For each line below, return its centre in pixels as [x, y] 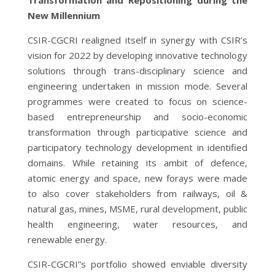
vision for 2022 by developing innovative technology [137, 55]
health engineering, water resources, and [137, 224]
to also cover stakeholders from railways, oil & [137, 193]
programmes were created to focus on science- [137, 101]
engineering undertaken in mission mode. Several [137, 86]
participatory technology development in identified [137, 147]
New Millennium [64, 15]
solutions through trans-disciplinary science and [137, 70]
